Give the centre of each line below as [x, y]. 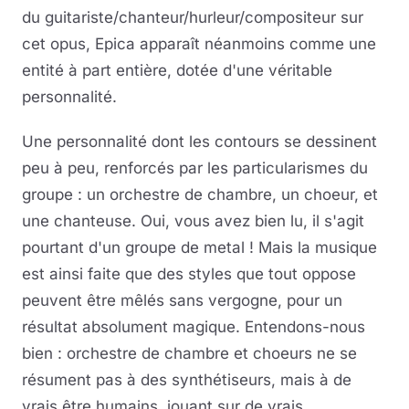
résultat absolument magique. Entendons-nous [194, 327]
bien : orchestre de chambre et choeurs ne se [189, 353]
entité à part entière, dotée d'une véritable [177, 70]
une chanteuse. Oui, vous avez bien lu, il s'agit [193, 221]
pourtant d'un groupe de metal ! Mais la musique [199, 247]
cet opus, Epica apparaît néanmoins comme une [199, 44]
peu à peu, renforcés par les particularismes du [195, 168]
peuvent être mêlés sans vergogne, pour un [182, 300]
